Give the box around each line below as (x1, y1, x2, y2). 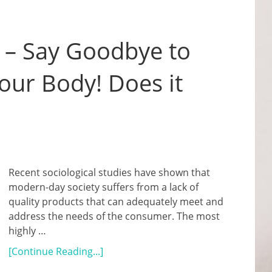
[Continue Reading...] (8, 245, 103, 258)
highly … (8, 224, 46, 237)
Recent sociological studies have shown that (8, 166, 210, 179)
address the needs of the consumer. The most (8, 209, 220, 223)
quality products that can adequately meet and (8, 195, 223, 208)
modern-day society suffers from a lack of (8, 180, 199, 194)
